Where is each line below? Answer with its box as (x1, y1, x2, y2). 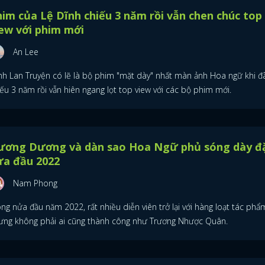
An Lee (12, 46, 38, 57)
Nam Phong (12, 177, 57, 189)
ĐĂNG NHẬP (67, 224, 198, 254)
